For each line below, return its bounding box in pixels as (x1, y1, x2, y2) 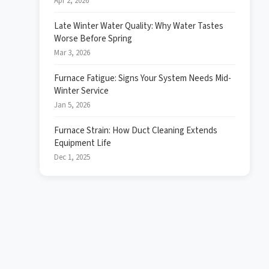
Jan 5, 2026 (54, 100, 90, 110)
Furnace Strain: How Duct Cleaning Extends (54, 124, 217, 137)
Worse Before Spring (54, 32, 132, 45)
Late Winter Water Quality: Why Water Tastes (54, 20, 223, 32)
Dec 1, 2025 (54, 152, 90, 163)
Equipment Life (54, 137, 111, 150)
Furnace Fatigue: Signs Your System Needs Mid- (54, 72, 231, 85)
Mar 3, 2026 (54, 47, 90, 58)
